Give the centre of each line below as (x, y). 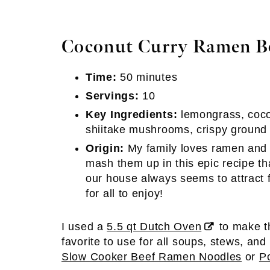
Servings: (114, 96)
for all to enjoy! (124, 193)
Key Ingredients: (133, 115)
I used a (84, 227)
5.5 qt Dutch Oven (154, 227)
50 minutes (147, 77)
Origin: (105, 148)
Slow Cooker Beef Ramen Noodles (152, 257)
